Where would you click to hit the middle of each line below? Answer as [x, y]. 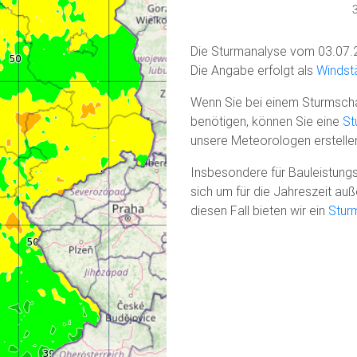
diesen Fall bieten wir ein [259, 210]
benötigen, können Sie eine [267, 121]
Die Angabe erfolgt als [253, 70]
